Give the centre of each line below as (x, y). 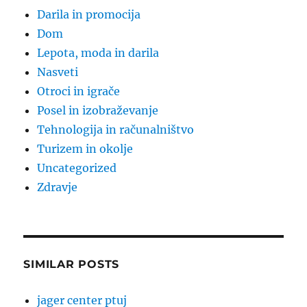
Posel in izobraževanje (98, 111)
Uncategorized (77, 168)
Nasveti (58, 72)
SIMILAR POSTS (72, 265)
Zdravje (58, 187)
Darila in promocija (89, 15)
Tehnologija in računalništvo (116, 130)
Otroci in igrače (79, 91)
